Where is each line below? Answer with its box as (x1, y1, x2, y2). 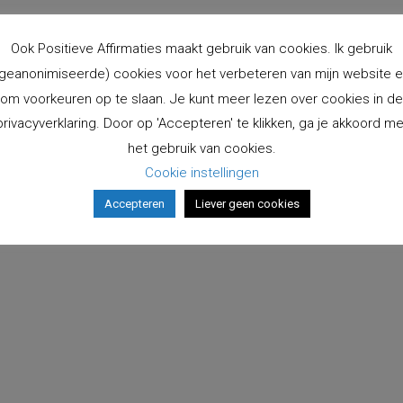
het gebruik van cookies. (127, 139, 276, 157)
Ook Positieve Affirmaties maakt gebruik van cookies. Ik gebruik (11, 40, 392, 58)
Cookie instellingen (144, 165, 259, 182)
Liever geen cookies (194, 197, 300, 211)
